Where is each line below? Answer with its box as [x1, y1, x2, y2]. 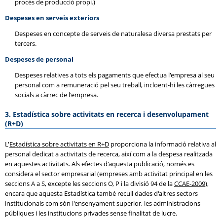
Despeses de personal [5, 55, 74, 64]
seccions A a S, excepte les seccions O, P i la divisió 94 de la [5, 179, 174, 188]
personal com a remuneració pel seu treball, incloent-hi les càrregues [15, 80, 215, 89]
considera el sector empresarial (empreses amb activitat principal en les [5, 169, 213, 178]
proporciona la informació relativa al [109, 140, 216, 148]
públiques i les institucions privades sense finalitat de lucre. [5, 209, 177, 218]
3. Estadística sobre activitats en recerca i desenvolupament [5, 110, 209, 119]
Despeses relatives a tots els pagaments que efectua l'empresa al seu [15, 71, 215, 79]
